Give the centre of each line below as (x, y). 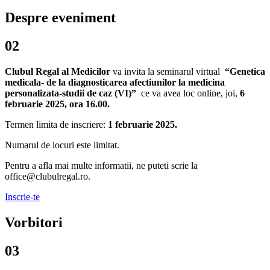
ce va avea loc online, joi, (188, 93)
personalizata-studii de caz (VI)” (71, 93)
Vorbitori (34, 223)
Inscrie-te (22, 197)
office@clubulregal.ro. (48, 177)
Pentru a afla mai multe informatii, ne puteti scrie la (101, 166)
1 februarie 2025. (143, 125)
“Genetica (245, 72)
